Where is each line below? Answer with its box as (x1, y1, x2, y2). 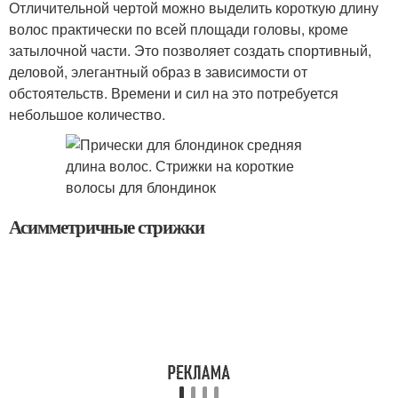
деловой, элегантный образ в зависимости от (9, 61, 307, 82)
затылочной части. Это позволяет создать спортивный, (9, 40, 371, 60)
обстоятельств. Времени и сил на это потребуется (9, 83, 338, 103)
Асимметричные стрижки (9, 213, 210, 240)
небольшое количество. (9, 104, 165, 124)
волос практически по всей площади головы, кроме (9, 19, 348, 39)
